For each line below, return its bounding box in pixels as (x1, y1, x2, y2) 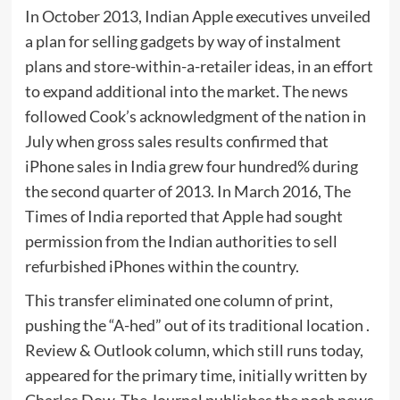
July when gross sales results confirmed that (24, 131, 329, 152)
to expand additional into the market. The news (24, 81, 348, 102)
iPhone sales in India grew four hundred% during (24, 156, 358, 177)
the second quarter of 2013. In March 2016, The (24, 181, 351, 202)
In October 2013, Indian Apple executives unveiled (24, 6, 371, 27)
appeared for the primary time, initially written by (24, 365, 367, 386)
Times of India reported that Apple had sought (24, 206, 343, 227)
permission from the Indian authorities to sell (24, 231, 337, 252)
